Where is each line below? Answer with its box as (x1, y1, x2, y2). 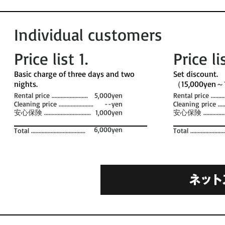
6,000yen (94, 125, 123, 134)
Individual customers (14, 24, 162, 45)
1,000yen (88, 108, 123, 117)
